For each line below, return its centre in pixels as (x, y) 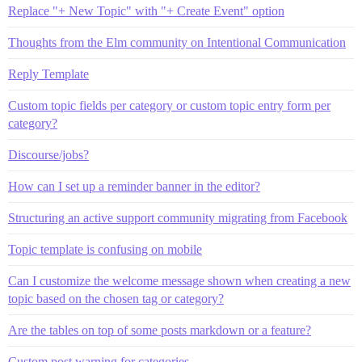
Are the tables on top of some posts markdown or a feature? (160, 330)
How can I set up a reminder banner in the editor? (134, 187)
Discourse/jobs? (48, 155)
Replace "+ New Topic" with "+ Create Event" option (146, 11)
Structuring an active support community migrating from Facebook (178, 218)
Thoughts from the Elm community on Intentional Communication (177, 43)
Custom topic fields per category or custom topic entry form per (169, 106)
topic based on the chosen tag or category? (116, 299)
